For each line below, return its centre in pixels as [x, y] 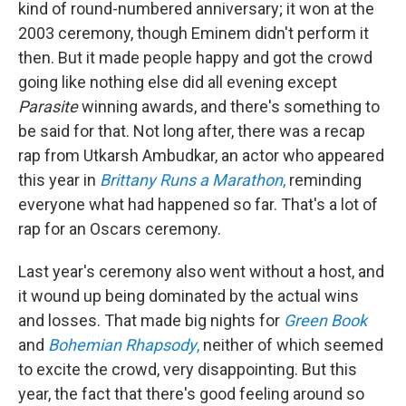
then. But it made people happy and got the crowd [195, 58]
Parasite [50, 107]
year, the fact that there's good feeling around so [191, 394]
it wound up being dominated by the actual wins [188, 296]
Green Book [325, 321]
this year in [59, 180]
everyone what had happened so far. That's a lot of [198, 205]
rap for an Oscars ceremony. [120, 229]
